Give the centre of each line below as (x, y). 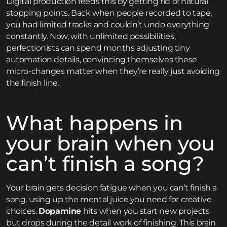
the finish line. (33, 83)
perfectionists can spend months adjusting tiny (98, 48)
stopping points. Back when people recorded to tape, (109, 13)
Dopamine (60, 211)
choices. (23, 211)
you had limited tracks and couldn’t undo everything (108, 25)
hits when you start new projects (145, 211)
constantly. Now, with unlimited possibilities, (91, 36)
